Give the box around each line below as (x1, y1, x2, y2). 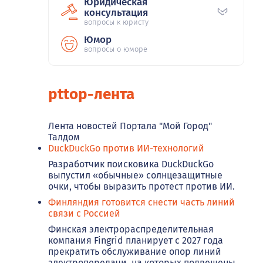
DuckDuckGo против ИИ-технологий (48, 142, 204, 154)
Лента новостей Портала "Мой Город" (48, 120, 212, 131)
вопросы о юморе (84, 44, 147, 53)
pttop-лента (48, 85, 134, 103)
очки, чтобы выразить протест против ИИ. (48, 180, 235, 192)
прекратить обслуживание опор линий (48, 245, 221, 257)
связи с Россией (48, 207, 120, 219)
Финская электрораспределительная (48, 223, 214, 235)
